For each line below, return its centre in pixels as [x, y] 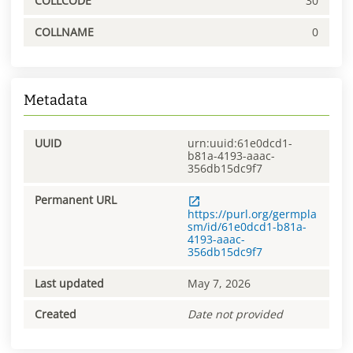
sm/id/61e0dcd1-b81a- [247, 227]
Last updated [69, 283]
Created [56, 314]
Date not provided [235, 314]
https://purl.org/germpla [252, 214]
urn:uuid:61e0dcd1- [240, 143]
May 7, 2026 [219, 283]
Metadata [56, 100]
